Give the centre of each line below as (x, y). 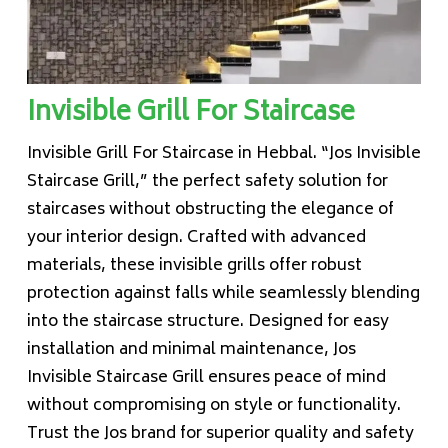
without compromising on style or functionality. (213, 406)
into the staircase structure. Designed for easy (207, 322)
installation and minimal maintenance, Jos (191, 350)
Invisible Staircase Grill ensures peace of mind (206, 378)
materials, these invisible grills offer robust (194, 266)
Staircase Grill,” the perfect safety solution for (207, 182)
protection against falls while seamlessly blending (223, 294)
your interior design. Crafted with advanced (196, 238)
